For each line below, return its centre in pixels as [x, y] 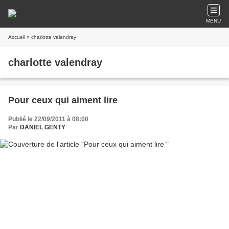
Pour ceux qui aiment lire [63, 100]
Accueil [17, 37]
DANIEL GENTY [43, 127]
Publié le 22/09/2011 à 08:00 [48, 119]
